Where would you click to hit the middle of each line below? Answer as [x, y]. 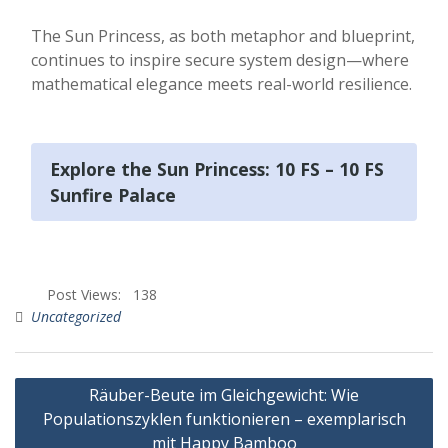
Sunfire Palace [113, 194]
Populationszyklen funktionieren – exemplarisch [224, 418]
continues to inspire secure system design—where [220, 60]
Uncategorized [76, 316]
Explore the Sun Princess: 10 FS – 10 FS [217, 168]
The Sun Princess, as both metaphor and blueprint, [223, 36]
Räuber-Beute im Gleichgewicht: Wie [224, 394]
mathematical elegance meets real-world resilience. [221, 84]
